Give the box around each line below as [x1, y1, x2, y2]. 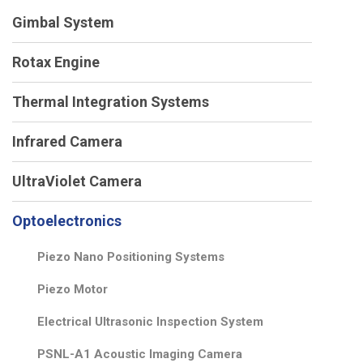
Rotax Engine [12, 53, 100, 70]
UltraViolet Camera [12, 173, 142, 190]
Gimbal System [12, 14, 114, 31]
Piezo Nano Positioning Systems [37, 250, 224, 264]
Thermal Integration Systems [12, 93, 209, 110]
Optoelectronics [12, 212, 122, 229]
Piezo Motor [37, 282, 108, 297]
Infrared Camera [12, 133, 122, 150]
